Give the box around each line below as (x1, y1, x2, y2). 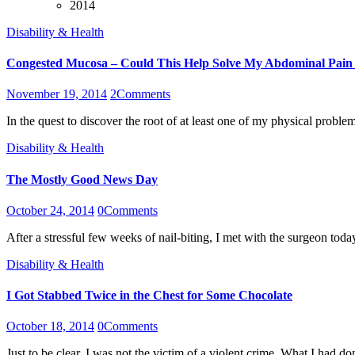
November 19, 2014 (6, 87, 107, 101)
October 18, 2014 (6, 319, 94, 334)
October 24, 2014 (6, 203, 94, 217)
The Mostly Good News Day (6, 172, 158, 186)
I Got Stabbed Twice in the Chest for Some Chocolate (6, 288, 292, 303)
